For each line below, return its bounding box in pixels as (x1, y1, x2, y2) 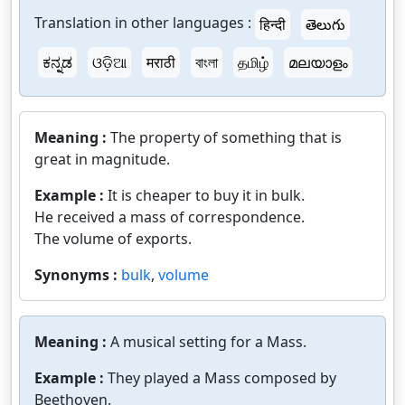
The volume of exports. (34, 229, 192, 249)
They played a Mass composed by (108, 368, 336, 388)
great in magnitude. (34, 149, 170, 169)
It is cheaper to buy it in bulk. (108, 185, 305, 205)
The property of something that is (110, 127, 342, 147)
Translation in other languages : (34, 13, 251, 33)
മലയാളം (288, 52, 348, 72)
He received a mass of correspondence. (34, 207, 305, 227)
